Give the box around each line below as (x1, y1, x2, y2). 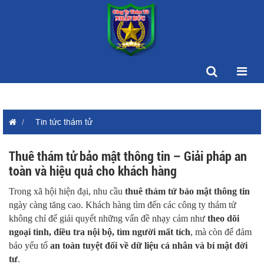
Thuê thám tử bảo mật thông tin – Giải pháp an (9, 149, 247, 164)
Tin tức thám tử (35, 117, 93, 127)
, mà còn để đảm (190, 227, 252, 237)
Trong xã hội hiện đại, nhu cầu (9, 186, 125, 196)
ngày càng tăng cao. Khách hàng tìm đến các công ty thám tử (9, 200, 236, 210)
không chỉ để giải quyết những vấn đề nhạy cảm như (9, 213, 207, 223)
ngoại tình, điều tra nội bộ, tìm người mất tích (9, 227, 190, 237)
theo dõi (207, 213, 239, 223)
